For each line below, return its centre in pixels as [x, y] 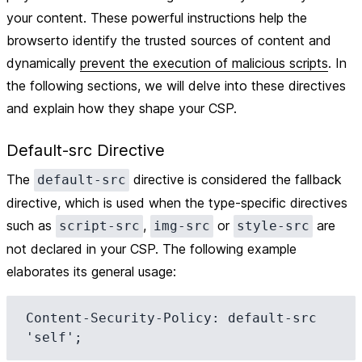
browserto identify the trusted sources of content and [169, 40]
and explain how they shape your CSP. [122, 108]
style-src [273, 226]
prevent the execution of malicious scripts [204, 63]
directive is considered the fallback [236, 179]
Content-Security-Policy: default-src [171, 318]
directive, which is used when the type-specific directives [177, 203]
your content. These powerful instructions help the [157, 18]
